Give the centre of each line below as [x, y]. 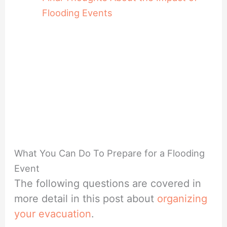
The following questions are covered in [108, 184]
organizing [182, 199]
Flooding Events [77, 12]
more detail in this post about [86, 199]
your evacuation [53, 214]
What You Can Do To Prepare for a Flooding [110, 153]
